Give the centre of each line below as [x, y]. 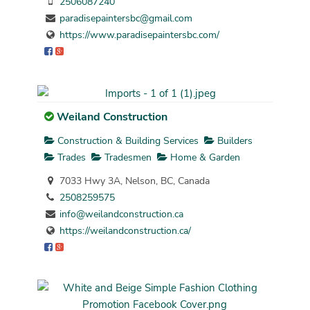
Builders [233, 140]
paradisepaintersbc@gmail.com [126, 19]
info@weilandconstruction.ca [121, 214]
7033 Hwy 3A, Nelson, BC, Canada [133, 181]
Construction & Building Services [126, 140]
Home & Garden [203, 157]
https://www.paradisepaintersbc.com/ [139, 35]
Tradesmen [126, 157]
